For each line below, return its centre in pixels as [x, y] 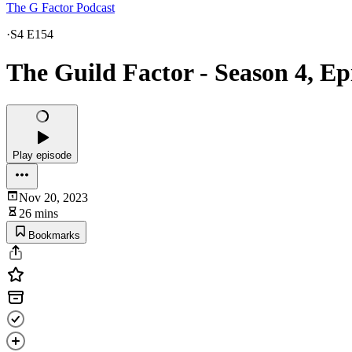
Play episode [42, 155]
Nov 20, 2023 [53, 197]
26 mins [38, 213]
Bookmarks [54, 235]
